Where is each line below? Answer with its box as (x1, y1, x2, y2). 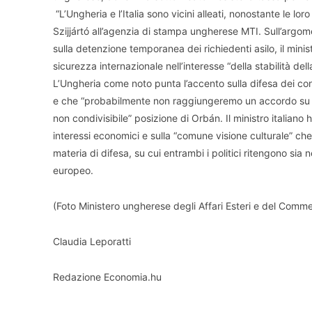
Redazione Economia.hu (53, 270, 162, 283)
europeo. (53, 164, 96, 176)
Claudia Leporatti (53, 235, 131, 247)
